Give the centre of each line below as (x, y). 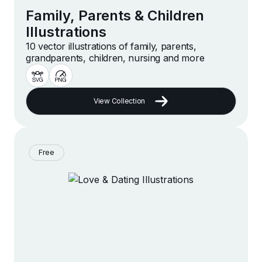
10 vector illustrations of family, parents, (111, 46)
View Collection (119, 101)
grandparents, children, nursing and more (115, 58)
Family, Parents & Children (115, 16)
